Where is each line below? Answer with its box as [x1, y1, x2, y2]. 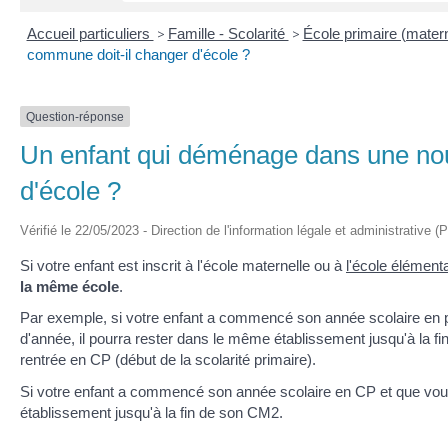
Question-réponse [26, 109, 124, 124]
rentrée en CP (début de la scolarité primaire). [20, 351, 316, 369]
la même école [20, 277, 119, 295]
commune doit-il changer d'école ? [26, 45, 250, 63]
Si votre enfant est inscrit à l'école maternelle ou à [20, 256, 346, 274]
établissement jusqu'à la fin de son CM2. [20, 403, 283, 421]
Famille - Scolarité [167, 24, 289, 42]
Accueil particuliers [26, 24, 154, 42]
